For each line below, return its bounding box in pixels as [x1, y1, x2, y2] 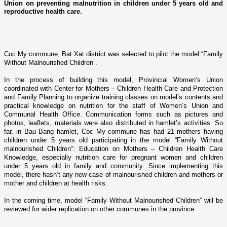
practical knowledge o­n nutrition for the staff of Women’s [4, 101, 192, 109]
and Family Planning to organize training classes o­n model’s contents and [4, 93, 223, 101]
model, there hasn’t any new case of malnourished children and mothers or [4, 170, 223, 178]
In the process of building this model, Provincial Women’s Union [4, 75, 223, 84]
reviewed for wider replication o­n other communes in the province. [4, 205, 196, 213]
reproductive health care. [4, 7, 82, 15]
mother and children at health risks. [4, 179, 107, 187]
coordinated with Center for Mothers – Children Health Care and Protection [4, 84, 223, 92]
